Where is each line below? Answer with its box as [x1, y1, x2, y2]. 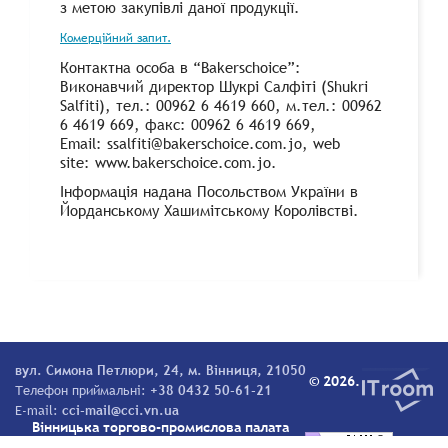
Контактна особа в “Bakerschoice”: [60, 57, 301, 78]
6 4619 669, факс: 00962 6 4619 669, [60, 114, 316, 135]
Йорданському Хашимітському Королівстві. [60, 200, 359, 221]
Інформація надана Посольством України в [60, 181, 358, 202]
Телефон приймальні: [15, 381, 146, 399]
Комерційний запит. [60, 29, 171, 48]
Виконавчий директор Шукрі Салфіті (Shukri [60, 76, 368, 97]
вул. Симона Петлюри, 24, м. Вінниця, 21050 [15, 361, 306, 379]
